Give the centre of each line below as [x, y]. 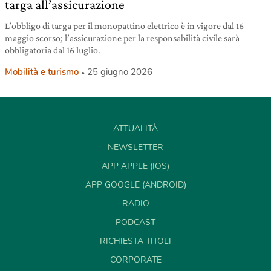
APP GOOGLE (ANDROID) [135, 185]
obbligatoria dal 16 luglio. [53, 50]
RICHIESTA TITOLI [135, 241]
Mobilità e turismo [42, 72]
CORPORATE [135, 260]
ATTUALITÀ [135, 129]
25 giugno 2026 [120, 72]
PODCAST [135, 223]
